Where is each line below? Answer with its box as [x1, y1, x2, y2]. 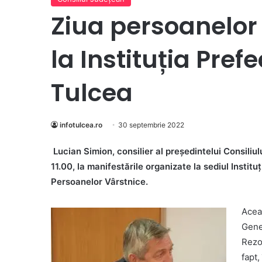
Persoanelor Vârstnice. [51, 176, 148, 188]
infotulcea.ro [60, 120, 102, 130]
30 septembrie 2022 [118, 120, 184, 130]
